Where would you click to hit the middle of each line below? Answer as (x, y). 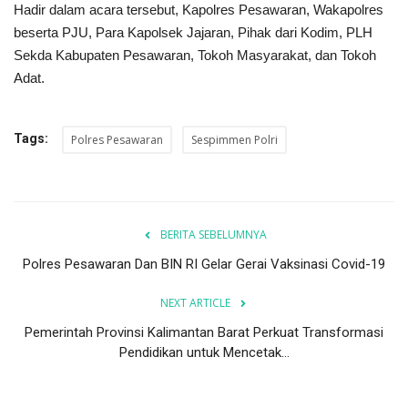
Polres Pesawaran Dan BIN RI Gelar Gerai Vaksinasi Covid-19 (204, 265)
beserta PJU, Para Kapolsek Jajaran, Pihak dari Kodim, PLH (193, 33)
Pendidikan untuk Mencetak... (204, 353)
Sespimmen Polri (235, 140)
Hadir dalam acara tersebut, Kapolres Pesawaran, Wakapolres (199, 10)
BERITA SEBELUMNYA (213, 235)
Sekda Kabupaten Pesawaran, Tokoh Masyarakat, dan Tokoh (195, 56)
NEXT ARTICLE (195, 303)
